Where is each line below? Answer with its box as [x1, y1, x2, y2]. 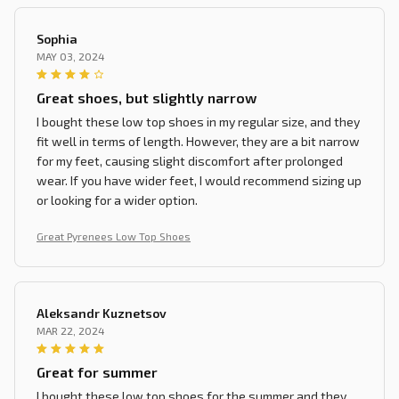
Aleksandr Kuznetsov [37, 305, 167, 321]
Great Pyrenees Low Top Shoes [37, 229, 191, 242]
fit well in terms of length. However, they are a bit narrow [37, 133, 360, 149]
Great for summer [37, 362, 158, 380]
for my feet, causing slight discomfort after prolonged [37, 152, 343, 168]
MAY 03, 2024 [37, 49, 105, 62]
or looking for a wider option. [37, 191, 198, 208]
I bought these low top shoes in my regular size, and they [37, 113, 360, 129]
